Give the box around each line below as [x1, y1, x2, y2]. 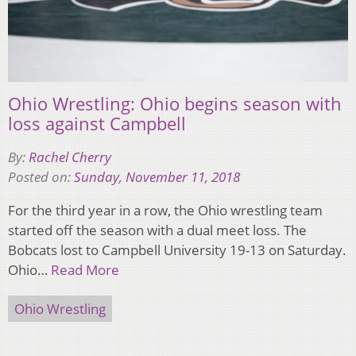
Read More [51, 260, 119, 279]
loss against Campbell [8, 110, 186, 135]
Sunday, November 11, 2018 [74, 167, 240, 186]
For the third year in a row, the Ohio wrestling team [8, 200, 323, 219]
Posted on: [8, 167, 74, 186]
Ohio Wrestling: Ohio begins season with [8, 91, 342, 115]
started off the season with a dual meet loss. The [8, 220, 307, 239]
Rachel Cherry [29, 147, 111, 166]
